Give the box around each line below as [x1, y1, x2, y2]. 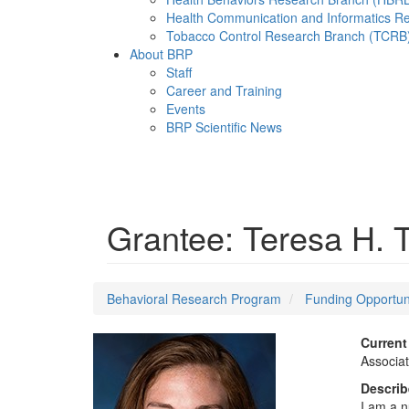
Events [166, 100, 205, 118]
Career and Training [166, 81, 282, 100]
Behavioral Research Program [107, 289, 281, 308]
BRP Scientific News [166, 118, 282, 136]
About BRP [130, 45, 193, 63]
